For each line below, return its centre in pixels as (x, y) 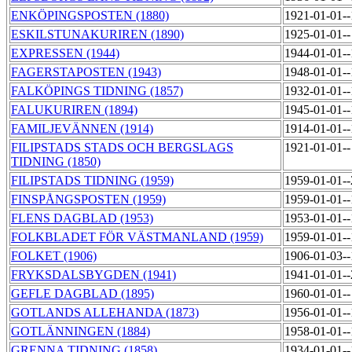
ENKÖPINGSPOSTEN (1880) (90, 16)
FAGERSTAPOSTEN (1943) (86, 72)
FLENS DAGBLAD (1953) (82, 218)
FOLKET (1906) (54, 256)
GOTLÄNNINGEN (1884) (81, 332)
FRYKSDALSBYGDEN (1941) (93, 275)
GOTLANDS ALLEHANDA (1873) (105, 313)
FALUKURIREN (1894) (74, 110)
